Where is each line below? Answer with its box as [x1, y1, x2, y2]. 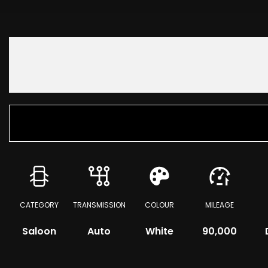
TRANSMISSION [72, 200, 126, 210]
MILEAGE [205, 200, 234, 210]
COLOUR [144, 200, 174, 210]
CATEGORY [19, 200, 59, 210]
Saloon [22, 224, 56, 238]
